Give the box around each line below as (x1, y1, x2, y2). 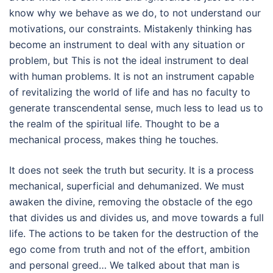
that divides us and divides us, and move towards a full (9, 211, 264, 224)
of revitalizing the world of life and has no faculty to (9, 86, 250, 98)
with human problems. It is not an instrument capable (9, 70, 254, 82)
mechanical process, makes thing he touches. (9, 133, 218, 146)
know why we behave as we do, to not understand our (9, 7, 261, 19)
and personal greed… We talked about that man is (9, 259, 239, 271)
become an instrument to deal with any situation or (9, 38, 245, 51)
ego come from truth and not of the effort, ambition (9, 243, 250, 255)
